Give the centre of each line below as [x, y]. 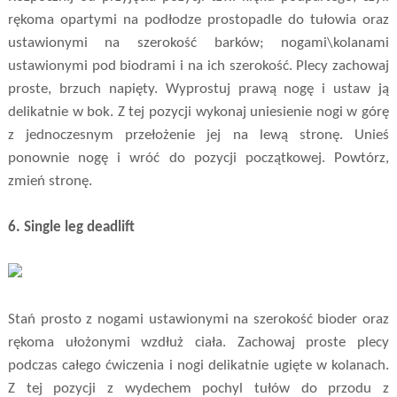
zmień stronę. [50, 182]
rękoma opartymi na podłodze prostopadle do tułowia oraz [198, 20]
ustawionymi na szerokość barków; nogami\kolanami [198, 43]
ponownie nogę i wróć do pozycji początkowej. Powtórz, [198, 159]
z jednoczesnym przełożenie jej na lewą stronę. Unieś [198, 136]
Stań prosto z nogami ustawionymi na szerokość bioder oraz [198, 320]
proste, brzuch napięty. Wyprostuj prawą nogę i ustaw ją [198, 90]
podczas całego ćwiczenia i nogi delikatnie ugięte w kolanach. [198, 366]
